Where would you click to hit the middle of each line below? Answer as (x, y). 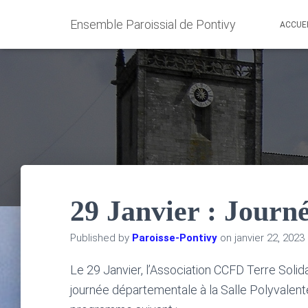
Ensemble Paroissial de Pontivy (153, 24)
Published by (101, 238)
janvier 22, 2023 (269, 238)
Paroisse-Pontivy (175, 238)
